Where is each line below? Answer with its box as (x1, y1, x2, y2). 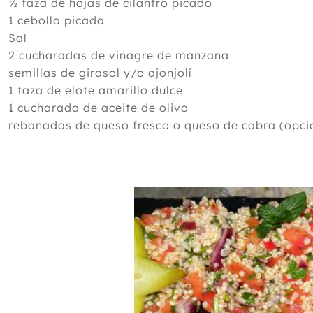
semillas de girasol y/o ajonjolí (8, 65, 192, 80)
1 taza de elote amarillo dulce (8, 82, 183, 97)
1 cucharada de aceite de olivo (8, 100, 189, 115)
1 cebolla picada (8, 13, 105, 27)
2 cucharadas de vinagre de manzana (8, 48, 229, 62)
